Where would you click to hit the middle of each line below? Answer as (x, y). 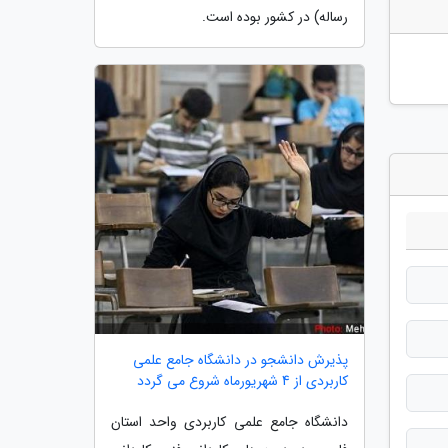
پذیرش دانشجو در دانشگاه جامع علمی (240, 360)
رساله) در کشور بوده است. (275, 17)
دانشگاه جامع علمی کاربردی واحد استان (229, 422)
